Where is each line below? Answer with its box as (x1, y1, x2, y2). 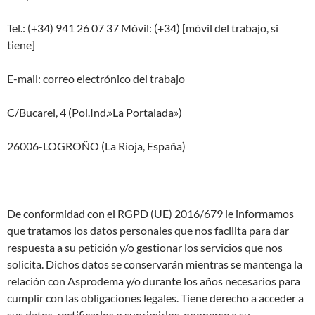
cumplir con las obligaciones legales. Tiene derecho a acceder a (7, 291, 304, 305)
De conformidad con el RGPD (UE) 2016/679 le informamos (7, 207, 294, 221)
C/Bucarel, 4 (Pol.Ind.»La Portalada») (7, 105, 182, 120)
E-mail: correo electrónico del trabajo (7, 72, 185, 86)
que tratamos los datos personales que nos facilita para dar (7, 224, 289, 238)
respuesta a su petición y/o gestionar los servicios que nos (7, 240, 283, 255)
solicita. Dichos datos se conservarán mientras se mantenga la (7, 257, 302, 271)
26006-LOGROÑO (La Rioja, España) (7, 139, 186, 153)
